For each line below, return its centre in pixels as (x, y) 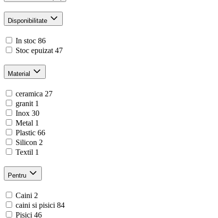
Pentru (17, 175)
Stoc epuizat (34, 51)
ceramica (29, 93)
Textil (24, 152)
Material (19, 73)
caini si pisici (35, 205)
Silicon (26, 142)
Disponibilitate (27, 21)
